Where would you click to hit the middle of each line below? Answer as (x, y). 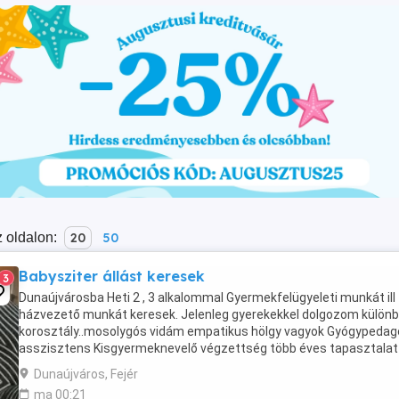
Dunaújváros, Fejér (86, 374)
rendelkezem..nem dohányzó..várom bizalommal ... (162, 365)
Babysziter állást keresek (112, 276)
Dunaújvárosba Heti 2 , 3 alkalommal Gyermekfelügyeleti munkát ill (207, 297)
